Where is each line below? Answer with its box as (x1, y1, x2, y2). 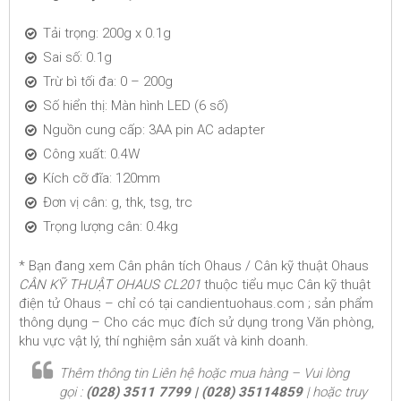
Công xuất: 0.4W (43, 146, 140, 162)
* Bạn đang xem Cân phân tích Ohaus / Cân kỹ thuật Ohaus (19, 257, 369, 274)
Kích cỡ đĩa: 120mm (43, 170, 160, 186)
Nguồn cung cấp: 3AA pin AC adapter (43, 122, 265, 138)
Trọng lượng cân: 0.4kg (43, 218, 178, 235)
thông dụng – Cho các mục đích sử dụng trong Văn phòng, (19, 313, 374, 330)
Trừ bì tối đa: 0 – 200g (43, 73, 173, 90)
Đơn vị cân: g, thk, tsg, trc (43, 194, 192, 210)
